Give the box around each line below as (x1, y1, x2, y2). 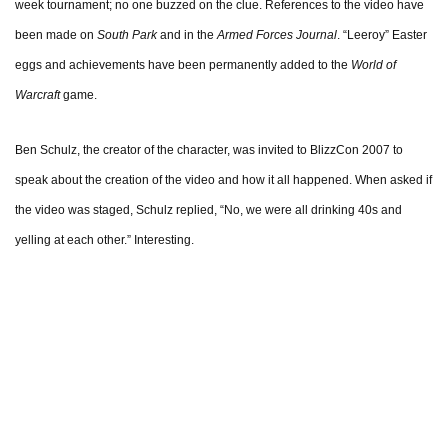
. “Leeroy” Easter (337, 28, 427, 43)
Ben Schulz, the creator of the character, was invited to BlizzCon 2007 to (15, 143, 403, 158)
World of (351, 58, 396, 73)
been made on (15, 28, 97, 43)
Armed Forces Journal (217, 28, 337, 43)
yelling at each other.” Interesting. (15, 233, 194, 248)
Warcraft (15, 88, 60, 103)
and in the (157, 28, 217, 43)
